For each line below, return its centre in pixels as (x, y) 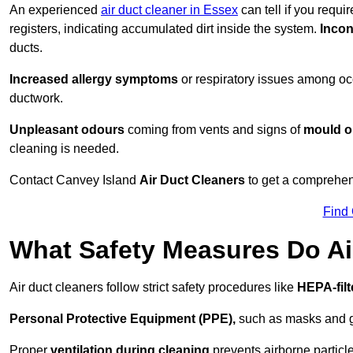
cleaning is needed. (64, 149)
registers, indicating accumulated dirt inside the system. (165, 29)
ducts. (26, 48)
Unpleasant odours (67, 130)
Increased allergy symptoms (94, 80)
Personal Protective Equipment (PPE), (123, 319)
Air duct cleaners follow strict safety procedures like (153, 288)
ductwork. (36, 98)
